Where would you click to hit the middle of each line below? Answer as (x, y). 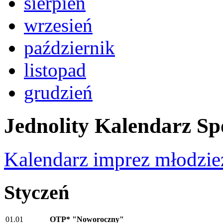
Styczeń (37, 193)
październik (69, 48)
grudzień (58, 93)
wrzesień (58, 25)
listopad (55, 70)
